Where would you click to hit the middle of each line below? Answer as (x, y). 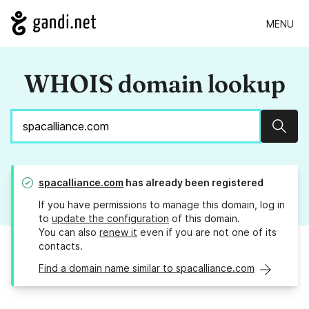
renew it (118, 232)
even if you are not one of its (207, 232)
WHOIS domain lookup (154, 84)
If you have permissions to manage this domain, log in (162, 205)
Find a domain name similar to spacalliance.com (147, 268)
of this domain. (205, 219)
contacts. (61, 246)
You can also (69, 232)
